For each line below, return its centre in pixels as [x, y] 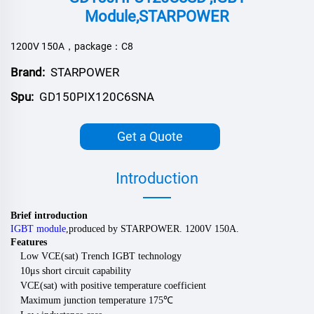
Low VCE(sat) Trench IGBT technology [101, 256]
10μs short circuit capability [76, 271]
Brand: [28, 72]
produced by [95, 228]
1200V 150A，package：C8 [72, 46]
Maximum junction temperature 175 [92, 300]
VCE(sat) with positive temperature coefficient [113, 285]
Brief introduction [49, 215]
